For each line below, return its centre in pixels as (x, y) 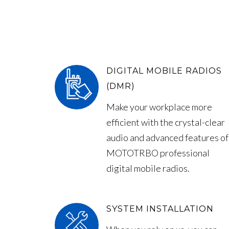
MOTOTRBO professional (158, 153)
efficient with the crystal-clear (166, 122)
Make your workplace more (159, 107)
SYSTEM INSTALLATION (160, 209)
